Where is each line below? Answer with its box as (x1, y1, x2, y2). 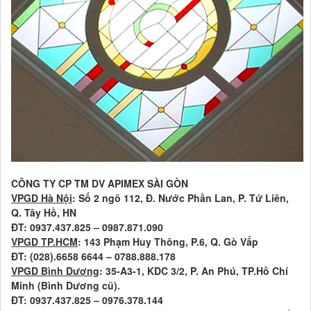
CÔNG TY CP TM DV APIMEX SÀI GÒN (11, 176, 188, 191)
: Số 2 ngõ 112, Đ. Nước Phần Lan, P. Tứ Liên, (72, 191, 289, 205)
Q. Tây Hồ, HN (11, 205, 76, 220)
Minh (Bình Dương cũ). (11, 278, 120, 293)
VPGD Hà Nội (11, 191, 72, 205)
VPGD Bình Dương (11, 264, 99, 278)
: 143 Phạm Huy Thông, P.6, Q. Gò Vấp (78, 235, 258, 249)
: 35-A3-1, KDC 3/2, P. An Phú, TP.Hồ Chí (99, 264, 288, 278)
